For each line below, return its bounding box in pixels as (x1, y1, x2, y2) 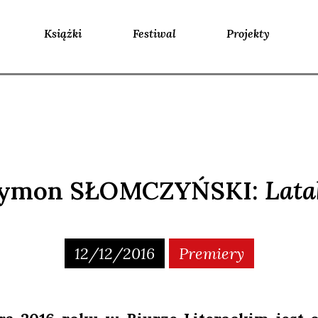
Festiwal (132, 26, 176, 40)
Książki (43, 26, 82, 40)
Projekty (226, 26, 270, 40)
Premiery (178, 243, 244, 263)
